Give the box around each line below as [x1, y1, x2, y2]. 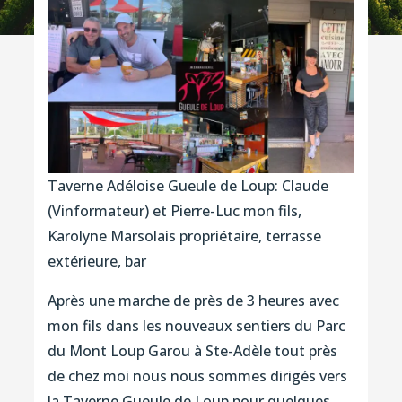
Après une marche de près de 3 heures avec [47, 290, 339, 310]
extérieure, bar [47, 250, 146, 271]
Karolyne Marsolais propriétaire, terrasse [47, 225, 321, 246]
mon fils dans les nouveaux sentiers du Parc [47, 315, 345, 336]
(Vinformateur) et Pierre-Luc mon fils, [47, 200, 301, 221]
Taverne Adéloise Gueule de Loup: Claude [47, 175, 328, 196]
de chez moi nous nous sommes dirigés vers [47, 365, 347, 386]
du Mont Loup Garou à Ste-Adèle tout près [47, 340, 337, 361]
